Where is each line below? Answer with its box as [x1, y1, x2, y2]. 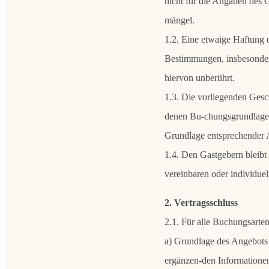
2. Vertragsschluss [164, 197, 238, 208]
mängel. [164, 14, 195, 25]
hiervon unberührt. [164, 72, 235, 83]
